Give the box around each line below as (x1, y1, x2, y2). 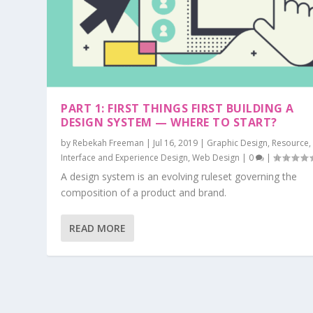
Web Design (192, 152, 240, 164)
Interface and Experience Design (61, 152, 189, 164)
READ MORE (69, 221, 126, 235)
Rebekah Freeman (73, 137, 145, 150)
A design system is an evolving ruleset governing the (61, 170, 298, 184)
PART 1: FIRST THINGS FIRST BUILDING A (61, 101, 294, 117)
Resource (272, 137, 310, 150)
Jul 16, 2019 (153, 137, 198, 150)
